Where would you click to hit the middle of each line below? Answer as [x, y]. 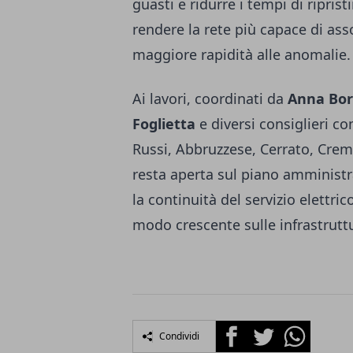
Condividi [179, 336]
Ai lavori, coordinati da [210, 98]
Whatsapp [308, 329]
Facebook [244, 329]
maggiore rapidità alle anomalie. [242, 54]
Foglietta [164, 123]
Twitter [268, 329]
